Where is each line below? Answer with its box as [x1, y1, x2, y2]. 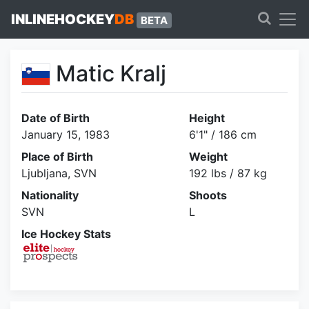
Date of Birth [21, 111, 90, 125]
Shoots [188, 188, 227, 202]
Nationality [21, 188, 79, 202]
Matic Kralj [56, 60, 166, 87]
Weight [188, 150, 228, 163]
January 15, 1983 [21, 128, 110, 141]
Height [188, 111, 225, 125]
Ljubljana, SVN [21, 166, 97, 180]
